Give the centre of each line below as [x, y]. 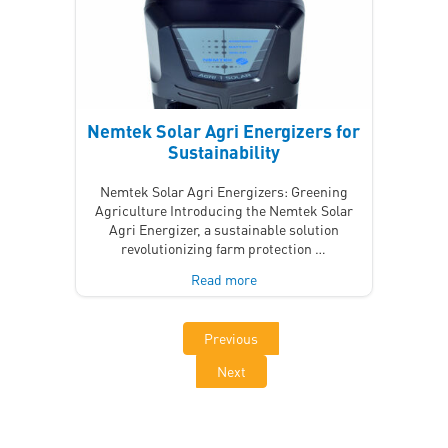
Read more [223, 278]
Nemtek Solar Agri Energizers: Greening [223, 190]
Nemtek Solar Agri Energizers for [224, 130]
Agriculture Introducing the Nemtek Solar [223, 209]
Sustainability [223, 151]
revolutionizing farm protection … [224, 247]
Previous [231, 337]
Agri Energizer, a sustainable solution [223, 228]
